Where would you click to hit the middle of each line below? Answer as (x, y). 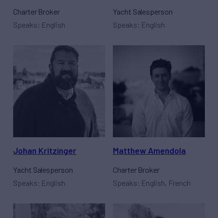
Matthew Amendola (149, 151)
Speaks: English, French (152, 182)
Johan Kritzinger (45, 151)
